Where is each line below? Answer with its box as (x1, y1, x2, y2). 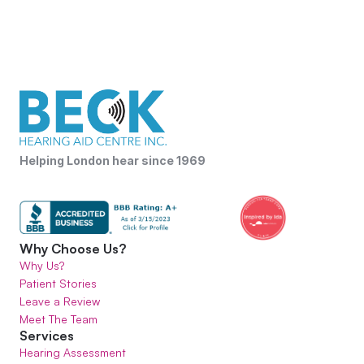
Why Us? (19, 258, 64, 272)
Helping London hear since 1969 (19, 154, 206, 167)
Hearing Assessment (19, 345, 126, 359)
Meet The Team (19, 312, 97, 326)
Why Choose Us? (19, 240, 126, 257)
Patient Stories (19, 276, 97, 290)
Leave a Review (19, 294, 100, 308)
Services (19, 327, 74, 344)
